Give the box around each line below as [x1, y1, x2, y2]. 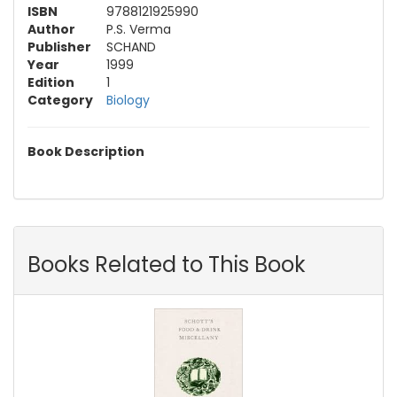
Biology [106, 91, 150, 110]
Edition [27, 74, 74, 92]
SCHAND [106, 38, 156, 57]
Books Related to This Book [27, 250, 306, 280]
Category [27, 91, 93, 110]
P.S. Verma [106, 20, 171, 39]
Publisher [27, 38, 91, 57]
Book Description [27, 143, 144, 161]
